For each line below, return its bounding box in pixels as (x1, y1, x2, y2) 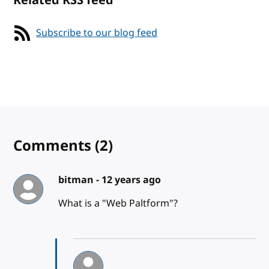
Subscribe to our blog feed (36, 25, 158, 40)
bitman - (58, 172, 101, 187)
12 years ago (101, 172, 161, 187)
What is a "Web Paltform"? (58, 196, 178, 211)
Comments (13, 134, 95, 157)
